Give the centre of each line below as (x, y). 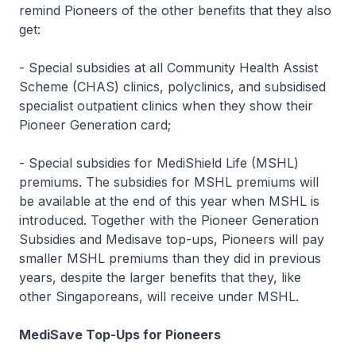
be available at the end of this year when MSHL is (169, 201)
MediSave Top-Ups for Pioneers (120, 335)
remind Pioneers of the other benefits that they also (175, 10)
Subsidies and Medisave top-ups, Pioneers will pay (172, 239)
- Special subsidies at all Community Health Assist (168, 68)
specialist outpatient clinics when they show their (166, 106)
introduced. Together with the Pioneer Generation (169, 220)
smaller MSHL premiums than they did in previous (170, 258)
